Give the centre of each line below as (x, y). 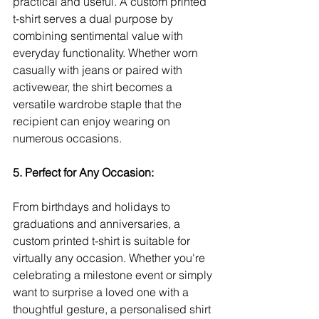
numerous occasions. (67, 138)
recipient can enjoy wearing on (93, 121)
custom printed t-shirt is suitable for (103, 241)
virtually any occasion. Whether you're (110, 258)
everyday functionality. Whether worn (107, 53)
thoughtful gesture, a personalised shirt (113, 309)
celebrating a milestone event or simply (114, 275)
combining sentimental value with (99, 36)
